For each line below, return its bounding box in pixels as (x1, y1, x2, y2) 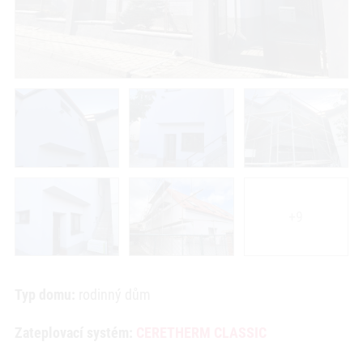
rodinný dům (75, 286, 151, 304)
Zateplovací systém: (14, 324, 136, 342)
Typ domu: (14, 286, 75, 304)
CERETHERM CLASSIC (135, 324, 267, 342)
